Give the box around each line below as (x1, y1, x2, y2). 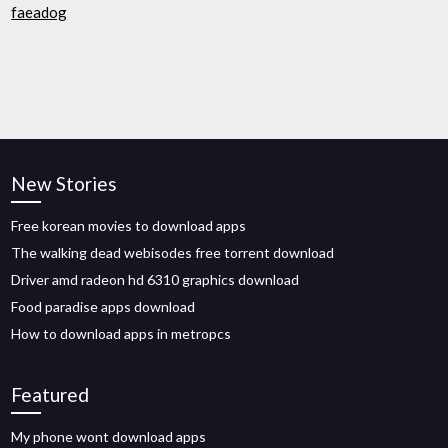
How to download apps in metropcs (11, 325, 232, 342)
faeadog (11, 3, 68, 21)
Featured (11, 383, 90, 406)
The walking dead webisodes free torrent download (11, 244, 335, 261)
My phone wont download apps (11, 428, 207, 445)
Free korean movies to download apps (11, 217, 247, 234)
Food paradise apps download (11, 298, 196, 315)
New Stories (11, 172, 118, 195)
